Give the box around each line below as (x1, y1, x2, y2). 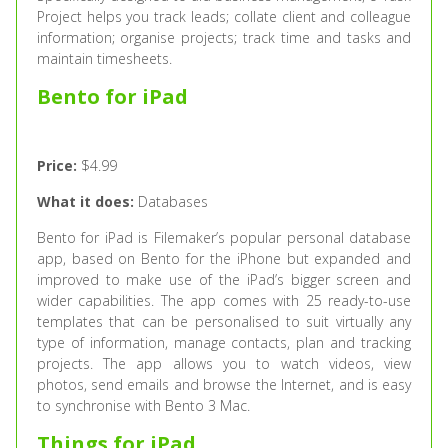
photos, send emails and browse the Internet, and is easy (36, 375, 412, 394)
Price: (36, 156, 77, 175)
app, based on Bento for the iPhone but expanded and (36, 249, 412, 268)
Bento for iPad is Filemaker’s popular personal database (36, 228, 412, 247)
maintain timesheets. (36, 49, 172, 68)
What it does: (36, 192, 134, 211)
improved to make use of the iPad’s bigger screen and (36, 270, 412, 289)
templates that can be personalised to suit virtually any (36, 312, 412, 331)
